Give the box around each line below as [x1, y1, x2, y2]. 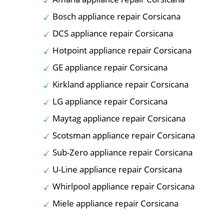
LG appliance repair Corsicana [52, 95, 167, 107]
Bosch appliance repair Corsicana [52, 10, 180, 22]
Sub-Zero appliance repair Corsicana [52, 146, 192, 158]
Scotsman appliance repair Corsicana [52, 129, 195, 141]
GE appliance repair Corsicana [52, 61, 167, 73]
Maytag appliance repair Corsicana [52, 112, 185, 124]
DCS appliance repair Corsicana [52, 27, 173, 39]
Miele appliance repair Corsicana [52, 197, 178, 209]
